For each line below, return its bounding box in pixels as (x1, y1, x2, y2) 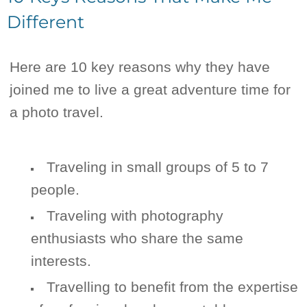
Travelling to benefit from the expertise (46, 279, 298, 295)
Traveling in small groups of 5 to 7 (46, 159, 269, 175)
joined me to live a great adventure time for (10, 82, 291, 98)
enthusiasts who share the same (31, 230, 243, 247)
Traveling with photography (46, 208, 223, 224)
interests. (31, 253, 91, 269)
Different (7, 12, 84, 33)
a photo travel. (10, 104, 104, 121)
